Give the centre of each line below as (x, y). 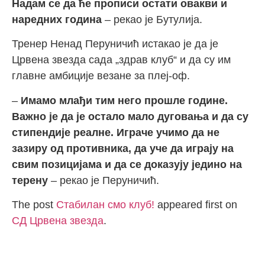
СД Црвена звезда (58, 220)
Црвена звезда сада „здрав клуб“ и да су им (121, 60)
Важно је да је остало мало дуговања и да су (130, 116)
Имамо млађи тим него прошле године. (124, 100)
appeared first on (196, 204)
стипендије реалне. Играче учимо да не (116, 132)
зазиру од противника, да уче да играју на (123, 148)
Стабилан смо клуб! (105, 204)
